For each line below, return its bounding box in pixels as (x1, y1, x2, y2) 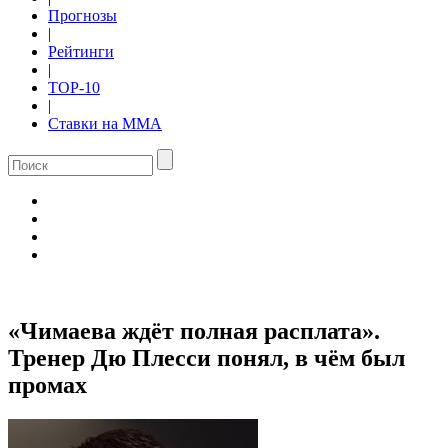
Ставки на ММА (48, 115, 162, 132)
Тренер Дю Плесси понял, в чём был (8, 344, 405, 371)
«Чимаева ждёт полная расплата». (8, 317, 380, 344)
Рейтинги (48, 43, 114, 60)
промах (8, 371, 87, 398)
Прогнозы (48, 7, 117, 24)
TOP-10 (48, 79, 100, 96)
